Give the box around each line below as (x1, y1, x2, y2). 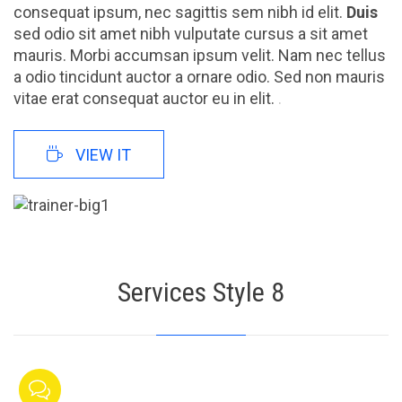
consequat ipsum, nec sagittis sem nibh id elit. (13, 3, 346, 22)
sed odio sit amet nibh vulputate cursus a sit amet (13, 24, 368, 44)
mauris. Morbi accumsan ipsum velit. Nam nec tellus (13, 46, 386, 66)
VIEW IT (75, 144, 132, 164)
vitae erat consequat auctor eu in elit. (13, 89, 278, 109)
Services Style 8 (118, 275, 284, 308)
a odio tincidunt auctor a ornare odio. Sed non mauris (13, 67, 385, 87)
